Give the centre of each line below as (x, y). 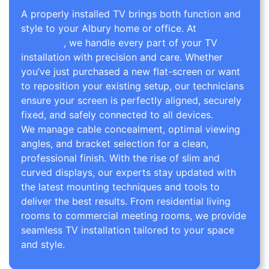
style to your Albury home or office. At (110, 29)
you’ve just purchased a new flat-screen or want (131, 72)
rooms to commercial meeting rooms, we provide (134, 216)
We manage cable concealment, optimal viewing (131, 129)
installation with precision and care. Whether (122, 57)
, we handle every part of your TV (141, 43)
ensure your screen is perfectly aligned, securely (131, 101)
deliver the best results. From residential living (126, 201)
